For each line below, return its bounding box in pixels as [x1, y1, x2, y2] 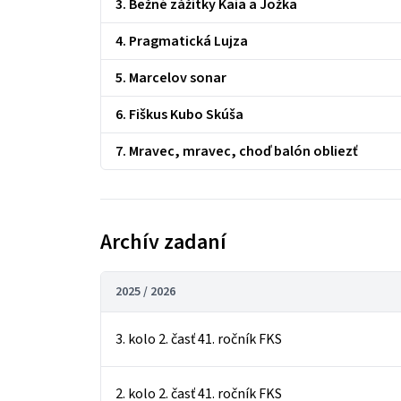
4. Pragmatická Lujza [115, 31, 248, 51]
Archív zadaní [100, 226, 226, 258]
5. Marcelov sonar [115, 68, 226, 88]
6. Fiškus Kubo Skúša [115, 105, 243, 124]
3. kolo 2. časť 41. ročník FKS [115, 329, 282, 349]
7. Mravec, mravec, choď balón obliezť [115, 141, 358, 161]
